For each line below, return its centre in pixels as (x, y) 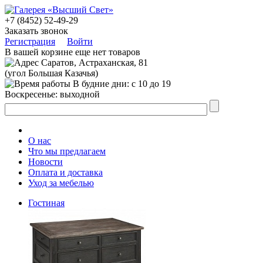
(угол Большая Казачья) (51, 73)
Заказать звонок (36, 31)
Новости (45, 162)
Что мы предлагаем (67, 151)
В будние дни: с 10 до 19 (122, 84)
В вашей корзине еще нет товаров (73, 52)
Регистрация (30, 41)
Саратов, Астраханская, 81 (95, 63)
